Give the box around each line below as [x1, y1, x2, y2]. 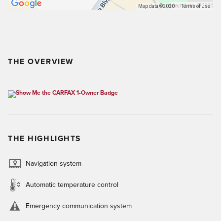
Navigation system [26, 160, 81, 167]
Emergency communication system [26, 202, 132, 210]
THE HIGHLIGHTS [8, 135, 81, 143]
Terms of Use [181, 3, 210, 9]
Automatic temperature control [26, 181, 118, 188]
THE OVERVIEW [8, 58, 74, 66]
